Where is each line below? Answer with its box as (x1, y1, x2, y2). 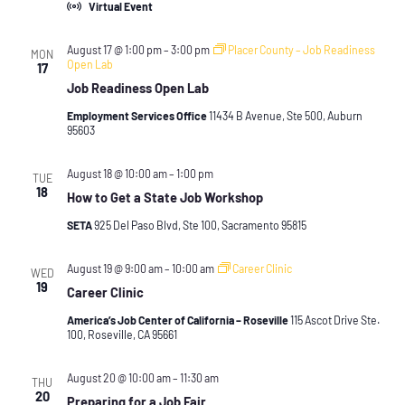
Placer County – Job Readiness (227, 43, 375, 57)
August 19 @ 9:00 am (66, 262, 163, 276)
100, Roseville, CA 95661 (66, 328, 177, 342)
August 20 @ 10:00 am (66, 372, 171, 385)
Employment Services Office (66, 109, 209, 123)
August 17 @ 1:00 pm (66, 43, 162, 57)
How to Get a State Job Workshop (66, 189, 263, 206)
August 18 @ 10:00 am (66, 167, 167, 181)
